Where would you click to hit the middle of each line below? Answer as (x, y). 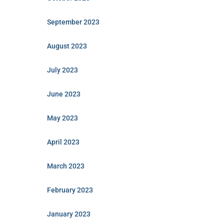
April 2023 (63, 142)
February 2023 (70, 190)
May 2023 (62, 118)
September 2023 (73, 22)
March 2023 (65, 166)
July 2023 (62, 70)
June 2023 (63, 94)
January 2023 (68, 214)
